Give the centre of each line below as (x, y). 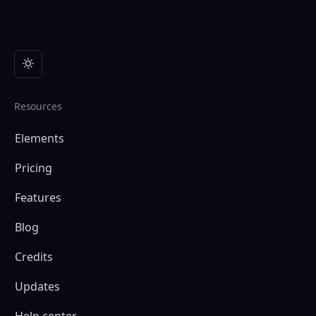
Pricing (34, 168)
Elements (39, 138)
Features (38, 197)
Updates (37, 286)
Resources (38, 106)
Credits (34, 256)
